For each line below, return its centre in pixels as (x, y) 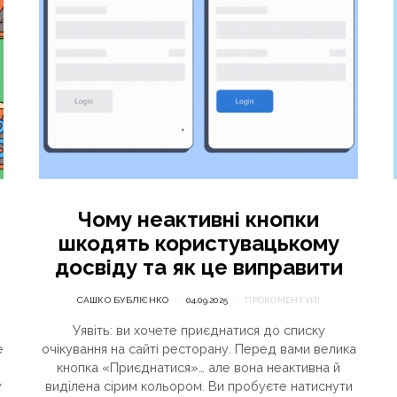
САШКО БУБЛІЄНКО (123, 300)
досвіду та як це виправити (198, 267)
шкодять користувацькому (198, 243)
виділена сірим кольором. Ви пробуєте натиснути (198, 386)
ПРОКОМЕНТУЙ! (283, 300)
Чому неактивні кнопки (198, 219)
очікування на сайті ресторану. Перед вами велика (198, 349)
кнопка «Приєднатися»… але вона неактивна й (198, 367)
